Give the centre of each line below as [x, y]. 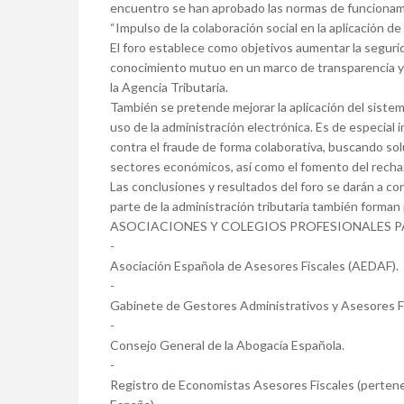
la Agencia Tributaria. [169, 87]
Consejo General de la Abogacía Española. [227, 345]
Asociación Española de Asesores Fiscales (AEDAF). [254, 266]
